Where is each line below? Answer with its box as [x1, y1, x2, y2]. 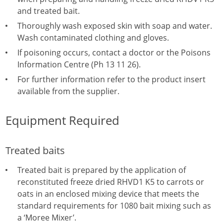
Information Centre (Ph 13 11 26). [17, 59, 141, 70]
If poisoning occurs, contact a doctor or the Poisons [17, 47, 211, 58]
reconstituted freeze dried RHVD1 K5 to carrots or [17, 176, 204, 187]
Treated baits [5, 144, 65, 157]
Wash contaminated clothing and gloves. [17, 32, 169, 43]
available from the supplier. [17, 86, 119, 97]
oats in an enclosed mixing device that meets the [17, 188, 199, 199]
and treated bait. [17, 5, 80, 16]
